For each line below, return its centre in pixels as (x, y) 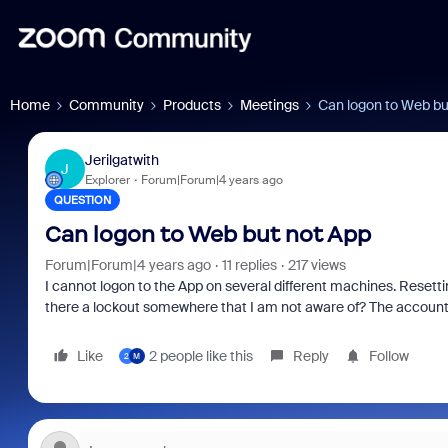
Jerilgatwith (121, 159)
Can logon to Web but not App (207, 234)
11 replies (249, 265)
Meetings (269, 105)
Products (192, 105)
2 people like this (200, 356)
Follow (388, 356)
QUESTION (82, 200)
